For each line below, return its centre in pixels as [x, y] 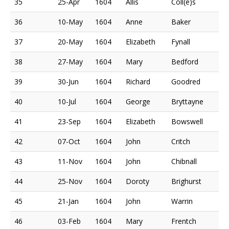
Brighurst [186, 181]
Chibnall [184, 161]
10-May [70, 21]
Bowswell [187, 121]
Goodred [186, 81]
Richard [138, 81]
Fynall [181, 41]
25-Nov [70, 181]
